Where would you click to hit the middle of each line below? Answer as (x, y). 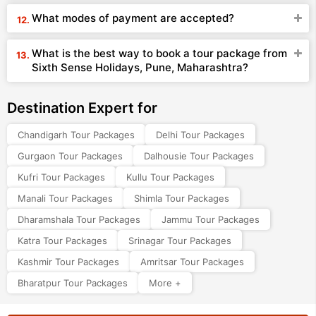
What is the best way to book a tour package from (159, 53)
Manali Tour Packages (65, 198)
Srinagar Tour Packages (180, 241)
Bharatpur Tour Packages (73, 283)
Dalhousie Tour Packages (199, 156)
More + (165, 283)
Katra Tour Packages (62, 241)
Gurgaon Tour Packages (70, 156)
